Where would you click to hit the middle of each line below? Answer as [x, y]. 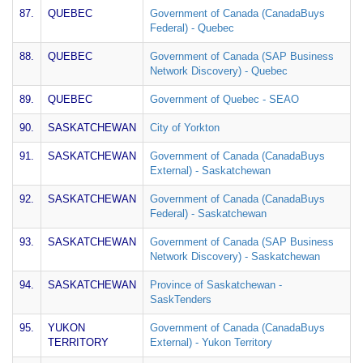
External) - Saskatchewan [210, 171]
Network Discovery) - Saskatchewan [235, 256]
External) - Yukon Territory [211, 342]
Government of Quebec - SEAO [224, 99]
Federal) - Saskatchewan [208, 214]
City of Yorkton [185, 128]
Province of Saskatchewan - [216, 285]
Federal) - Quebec [192, 28]
